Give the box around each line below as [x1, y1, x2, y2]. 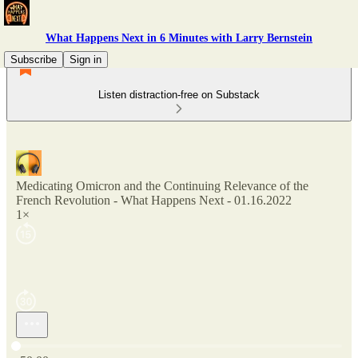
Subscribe [10, 54, 57, 66]
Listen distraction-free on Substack [98, 89, 260, 101]
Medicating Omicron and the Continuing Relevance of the [16, 179, 308, 193]
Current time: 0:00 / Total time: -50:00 [15, 337, 206, 351]
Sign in [70, 54, 101, 66]
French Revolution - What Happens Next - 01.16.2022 [16, 193, 292, 207]
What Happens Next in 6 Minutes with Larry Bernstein [46, 32, 312, 44]
